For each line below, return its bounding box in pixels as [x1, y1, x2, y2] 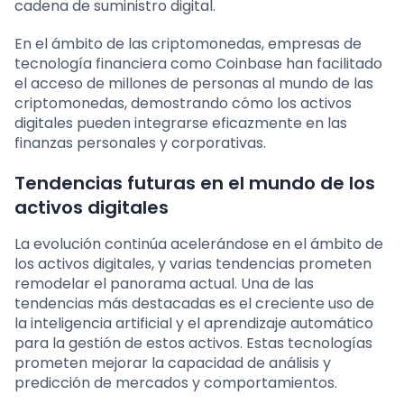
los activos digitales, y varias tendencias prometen [14, 252, 372, 274]
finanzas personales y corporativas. [14, 132, 266, 153]
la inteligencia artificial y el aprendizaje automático [14, 312, 373, 334]
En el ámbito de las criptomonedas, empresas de [14, 32, 362, 54]
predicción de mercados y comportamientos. [14, 372, 337, 393]
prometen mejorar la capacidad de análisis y [14, 352, 331, 373]
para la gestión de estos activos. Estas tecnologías [14, 332, 372, 353]
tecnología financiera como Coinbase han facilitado [14, 52, 382, 74]
